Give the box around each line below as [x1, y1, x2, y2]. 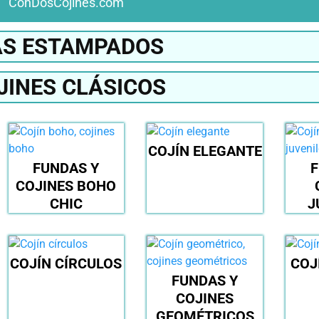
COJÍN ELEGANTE [147, 142, 262, 160]
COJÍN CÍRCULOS [10, 255, 122, 273]
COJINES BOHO [16, 177, 117, 195]
